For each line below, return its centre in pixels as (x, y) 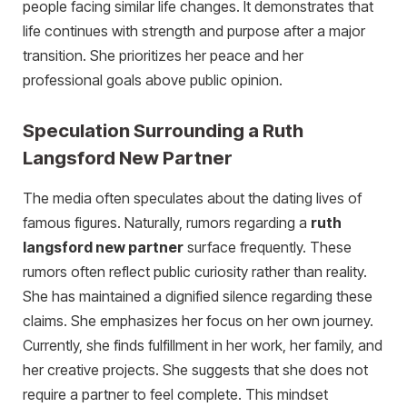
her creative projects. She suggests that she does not (195, 370)
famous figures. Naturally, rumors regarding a (167, 223)
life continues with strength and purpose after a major (194, 31)
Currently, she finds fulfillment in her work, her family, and (203, 345)
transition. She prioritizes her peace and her (163, 55)
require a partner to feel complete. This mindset (175, 394)
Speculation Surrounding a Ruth (163, 131)
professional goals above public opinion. (153, 80)
